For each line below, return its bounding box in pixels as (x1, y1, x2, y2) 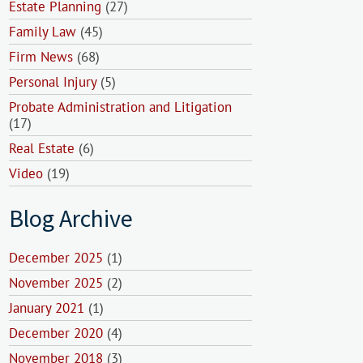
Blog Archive (9, 203, 133, 233)
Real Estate (9, 139, 75, 157)
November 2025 (9, 274, 103, 292)
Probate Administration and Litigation (9, 98, 232, 116)
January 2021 (9, 299, 84, 317)
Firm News (9, 48, 73, 66)
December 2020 (9, 324, 103, 342)
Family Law (9, 23, 76, 41)
